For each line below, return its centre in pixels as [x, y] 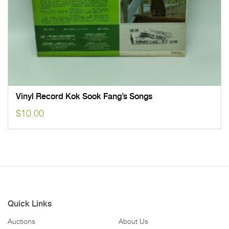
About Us [133, 222]
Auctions [21, 222]
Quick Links [30, 204]
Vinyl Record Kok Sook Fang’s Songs [84, 96]
